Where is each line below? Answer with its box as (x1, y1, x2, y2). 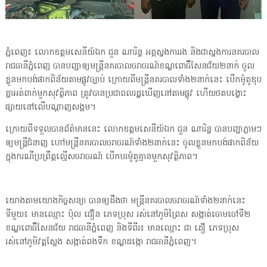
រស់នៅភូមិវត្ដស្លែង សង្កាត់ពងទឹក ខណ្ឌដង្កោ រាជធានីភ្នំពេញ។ (5, 236, 200, 249)
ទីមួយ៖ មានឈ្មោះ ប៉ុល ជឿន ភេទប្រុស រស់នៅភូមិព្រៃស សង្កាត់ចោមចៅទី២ (5, 209, 250, 222)
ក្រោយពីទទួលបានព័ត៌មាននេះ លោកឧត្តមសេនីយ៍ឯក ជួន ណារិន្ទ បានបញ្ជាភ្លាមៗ (5, 123, 262, 136)
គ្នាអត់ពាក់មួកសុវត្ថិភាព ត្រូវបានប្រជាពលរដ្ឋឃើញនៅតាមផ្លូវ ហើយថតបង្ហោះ (5, 88, 247, 101)
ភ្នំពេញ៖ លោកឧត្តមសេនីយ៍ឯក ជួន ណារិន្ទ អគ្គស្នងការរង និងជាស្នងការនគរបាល (5, 46, 259, 60)
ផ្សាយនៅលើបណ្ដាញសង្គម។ (5, 101, 99, 114)
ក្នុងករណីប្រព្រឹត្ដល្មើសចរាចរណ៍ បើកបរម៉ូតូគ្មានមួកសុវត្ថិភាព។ (5, 151, 201, 164)
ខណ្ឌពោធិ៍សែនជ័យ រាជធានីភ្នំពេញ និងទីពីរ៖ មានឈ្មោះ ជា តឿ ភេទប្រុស (5, 222, 239, 235)
